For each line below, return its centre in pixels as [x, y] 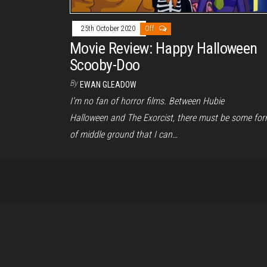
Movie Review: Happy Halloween [164, 49]
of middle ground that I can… [124, 135]
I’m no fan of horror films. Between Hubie [147, 101]
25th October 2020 [109, 29]
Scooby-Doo [105, 65]
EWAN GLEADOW [108, 85]
